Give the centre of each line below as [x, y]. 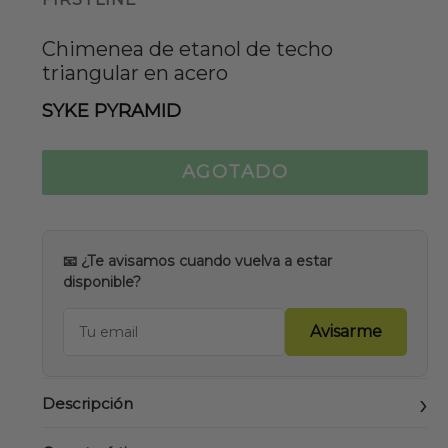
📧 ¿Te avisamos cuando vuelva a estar [197, 261]
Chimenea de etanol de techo [187, 49]
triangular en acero [135, 73]
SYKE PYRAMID [111, 111]
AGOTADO [235, 172]
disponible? [102, 282]
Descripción [87, 403]
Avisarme [346, 331]
